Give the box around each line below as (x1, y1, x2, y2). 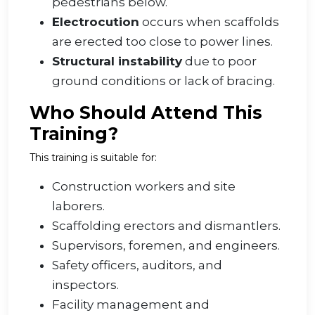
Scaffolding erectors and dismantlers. (52, 219, 281, 233)
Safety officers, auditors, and (52, 258, 222, 273)
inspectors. (52, 278, 119, 292)
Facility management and (52, 297, 210, 312)
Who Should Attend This (30, 102, 262, 124)
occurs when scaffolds (139, 15, 279, 30)
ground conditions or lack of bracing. (52, 74, 275, 89)
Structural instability (52, 54, 182, 69)
